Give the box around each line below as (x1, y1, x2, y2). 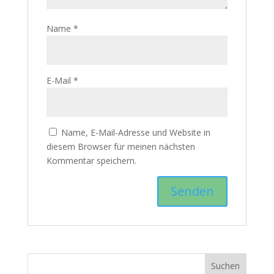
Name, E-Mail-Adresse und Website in (61, 127, 210, 138)
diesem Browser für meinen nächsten (46, 141, 195, 152)
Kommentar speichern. (46, 155, 136, 166)
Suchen (211, 259, 240, 272)
